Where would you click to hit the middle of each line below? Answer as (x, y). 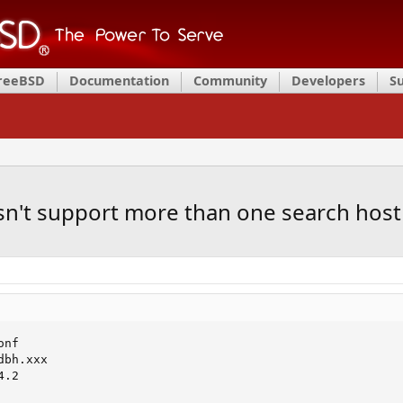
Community (230, 81)
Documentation (119, 81)
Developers (328, 81)
